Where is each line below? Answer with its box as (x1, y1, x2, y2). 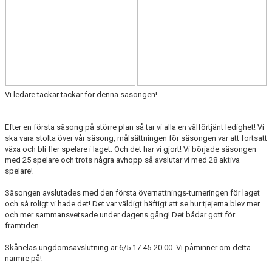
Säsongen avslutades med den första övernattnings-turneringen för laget (5, 188, 260, 197)
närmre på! (5, 254, 42, 263)
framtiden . (5, 221, 42, 230)
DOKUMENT (7, 2, 49, 11)
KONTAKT (7, 28, 41, 37)
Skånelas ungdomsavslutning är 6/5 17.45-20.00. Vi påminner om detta (5, 243, 251, 252)
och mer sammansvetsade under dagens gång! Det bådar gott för (5, 210, 235, 219)
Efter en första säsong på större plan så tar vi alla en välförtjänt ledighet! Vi (5, 123, 264, 132)
